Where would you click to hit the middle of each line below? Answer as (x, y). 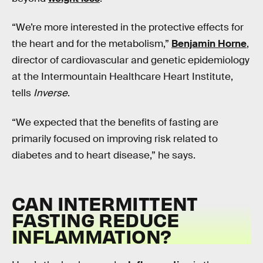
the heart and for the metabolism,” (92, 44)
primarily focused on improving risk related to (115, 139)
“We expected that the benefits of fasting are (115, 122)
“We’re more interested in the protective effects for (128, 28)
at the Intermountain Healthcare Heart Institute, (122, 77)
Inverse (50, 93)
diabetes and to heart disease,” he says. (104, 155)
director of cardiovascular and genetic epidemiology (131, 60)
